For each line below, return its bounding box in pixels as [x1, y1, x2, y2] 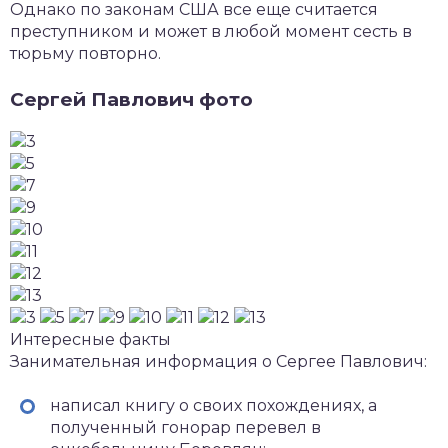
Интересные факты [10, 329, 171, 349]
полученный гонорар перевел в [50, 417, 321, 437]
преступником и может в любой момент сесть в [10, 22, 412, 41]
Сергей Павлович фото [10, 88, 253, 111]
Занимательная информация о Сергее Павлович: [10, 351, 427, 371]
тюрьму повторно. [10, 44, 161, 63]
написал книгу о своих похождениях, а [50, 395, 377, 415]
